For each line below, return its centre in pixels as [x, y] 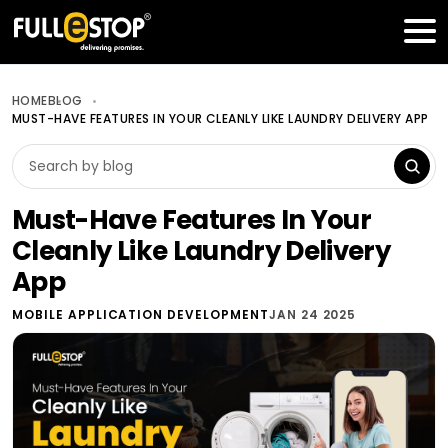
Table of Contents [141, 31]
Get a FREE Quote [311, 31]
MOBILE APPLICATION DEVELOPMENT [140, 314]
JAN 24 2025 [312, 314]
